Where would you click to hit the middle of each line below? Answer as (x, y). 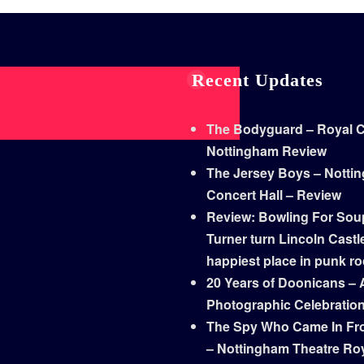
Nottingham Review (266, 151)
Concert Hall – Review (274, 195)
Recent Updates (258, 80)
